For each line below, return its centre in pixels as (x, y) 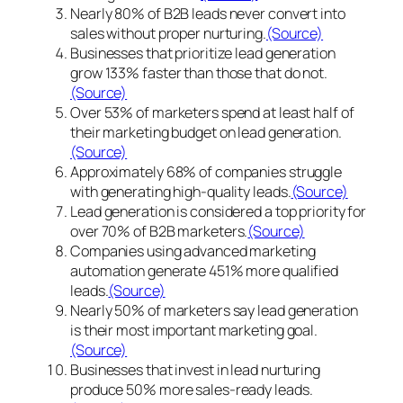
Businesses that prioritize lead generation (203, 53)
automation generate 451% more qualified (205, 270)
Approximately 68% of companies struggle (206, 171)
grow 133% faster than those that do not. (199, 72)
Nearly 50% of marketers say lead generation (214, 310)
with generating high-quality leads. (181, 191)
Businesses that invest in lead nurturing (195, 369)
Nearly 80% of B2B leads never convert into (208, 13)
